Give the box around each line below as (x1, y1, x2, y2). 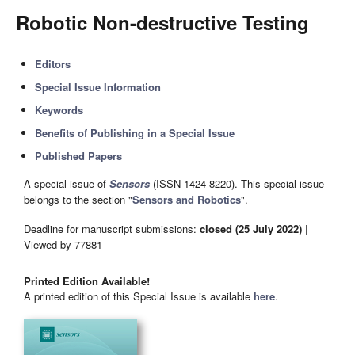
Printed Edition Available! (24, 273, 150, 289)
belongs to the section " (24, 192, 132, 208)
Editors (35, 56, 71, 71)
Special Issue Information (35, 79, 162, 94)
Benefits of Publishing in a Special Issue (35, 125, 235, 140)
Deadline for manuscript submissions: (24, 220, 200, 236)
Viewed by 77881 (24, 236, 102, 252)
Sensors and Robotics (132, 192, 241, 208)
